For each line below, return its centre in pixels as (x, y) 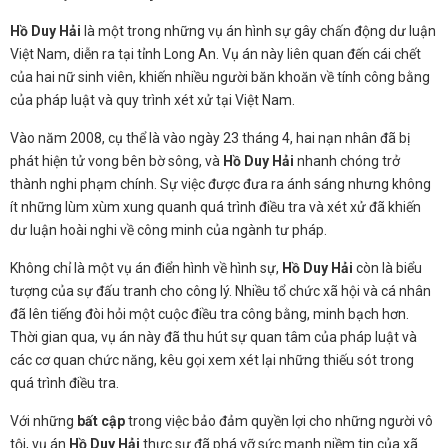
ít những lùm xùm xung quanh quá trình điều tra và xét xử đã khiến (215, 206)
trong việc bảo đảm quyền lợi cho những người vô (279, 420)
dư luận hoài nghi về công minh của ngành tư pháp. (168, 229)
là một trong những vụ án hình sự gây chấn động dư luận (258, 30)
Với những (43, 420)
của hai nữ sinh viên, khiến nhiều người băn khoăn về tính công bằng (220, 76)
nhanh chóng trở (347, 160)
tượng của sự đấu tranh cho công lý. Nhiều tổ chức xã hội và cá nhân (220, 290)
